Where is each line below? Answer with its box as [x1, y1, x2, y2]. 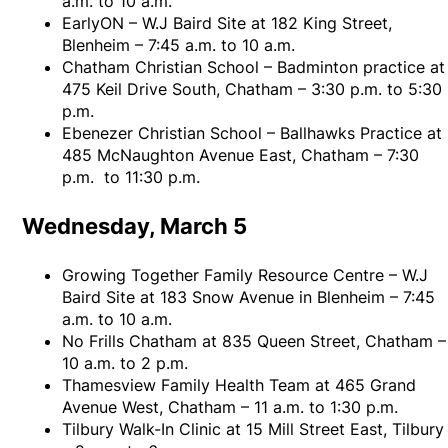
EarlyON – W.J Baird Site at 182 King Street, [62, 13, 393, 34]
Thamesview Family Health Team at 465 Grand [62, 375, 417, 396]
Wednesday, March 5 [22, 213, 248, 240]
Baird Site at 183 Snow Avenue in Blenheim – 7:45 [62, 287, 436, 308]
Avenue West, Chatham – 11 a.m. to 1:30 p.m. [62, 397, 399, 418]
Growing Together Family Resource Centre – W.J [62, 265, 429, 286]
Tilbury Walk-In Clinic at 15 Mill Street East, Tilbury [62, 419, 445, 440]
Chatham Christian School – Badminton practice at [62, 57, 446, 78]
